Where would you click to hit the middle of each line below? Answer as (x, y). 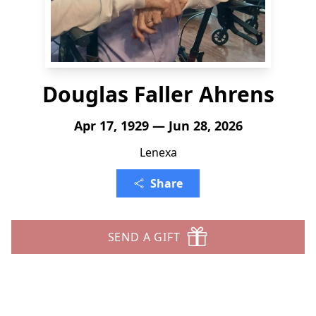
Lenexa (158, 152)
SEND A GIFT (144, 237)
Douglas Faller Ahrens (158, 94)
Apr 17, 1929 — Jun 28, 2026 (158, 126)
